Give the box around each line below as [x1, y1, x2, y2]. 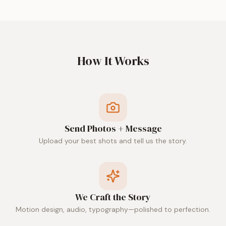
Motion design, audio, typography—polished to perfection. [16, 205, 210, 214]
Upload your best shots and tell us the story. [39, 136, 187, 145]
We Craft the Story [75, 191, 151, 203]
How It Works [77, 52, 149, 69]
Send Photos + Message [64, 122, 162, 135]
